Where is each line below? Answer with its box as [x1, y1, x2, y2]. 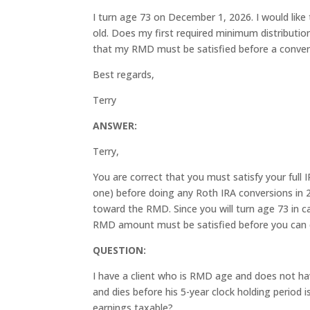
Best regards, [93, 67, 155, 81]
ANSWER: [93, 118, 138, 132]
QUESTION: [93, 243, 147, 257]
